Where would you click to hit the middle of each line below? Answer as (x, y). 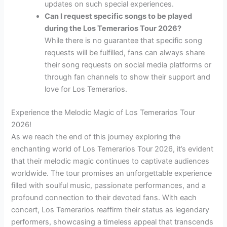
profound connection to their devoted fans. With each (104, 197)
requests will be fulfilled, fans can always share (125, 52)
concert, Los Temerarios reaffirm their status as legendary (110, 210)
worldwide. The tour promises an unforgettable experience (112, 173)
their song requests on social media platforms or (128, 65)
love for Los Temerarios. (86, 89)
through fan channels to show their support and (128, 77)
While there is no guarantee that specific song (124, 40)
